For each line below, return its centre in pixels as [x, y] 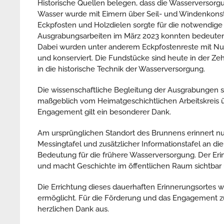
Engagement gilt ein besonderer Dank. [104, 112]
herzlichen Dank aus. [73, 209]
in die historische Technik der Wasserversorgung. [121, 69]
